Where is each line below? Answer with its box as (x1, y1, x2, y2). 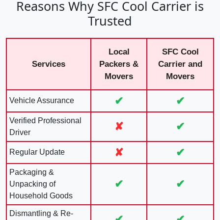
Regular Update (9, 147, 65, 156)
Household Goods (9, 191, 73, 200)
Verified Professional (9, 116, 82, 125)
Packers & (99, 59, 138, 69)
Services (32, 59, 65, 69)
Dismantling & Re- (9, 209, 73, 218)
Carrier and (158, 59, 202, 69)
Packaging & (9, 167, 54, 176)
